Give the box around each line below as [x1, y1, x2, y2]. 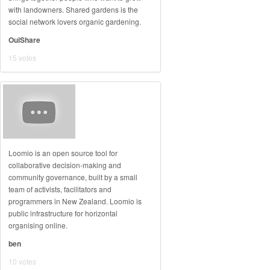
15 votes [8, 52, 36, 63]
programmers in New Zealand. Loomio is [8, 196, 142, 206]
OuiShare [8, 34, 40, 45]
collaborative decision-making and [8, 160, 121, 170]
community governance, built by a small [8, 172, 137, 182]
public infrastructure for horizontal [8, 208, 118, 218]
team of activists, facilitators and [8, 184, 111, 194]
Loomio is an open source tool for [8, 148, 118, 158]
